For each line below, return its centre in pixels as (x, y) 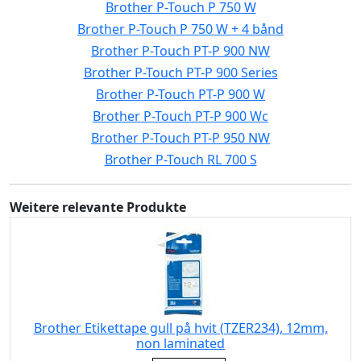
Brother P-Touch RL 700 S (180, 160)
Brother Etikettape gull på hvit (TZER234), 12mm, (180, 328)
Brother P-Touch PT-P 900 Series (180, 73)
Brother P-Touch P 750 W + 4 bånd (180, 29)
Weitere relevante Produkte (98, 207)
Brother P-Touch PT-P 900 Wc (180, 116)
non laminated (180, 343)
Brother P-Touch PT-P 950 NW (180, 138)
